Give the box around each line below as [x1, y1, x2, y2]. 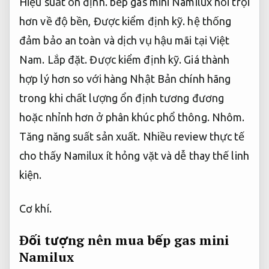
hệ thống [185, 15, 232, 28]
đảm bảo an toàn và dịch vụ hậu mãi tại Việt [19, 34, 230, 47]
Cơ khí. [19, 202, 52, 214]
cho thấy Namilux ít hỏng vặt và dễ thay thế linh [19, 150, 249, 162]
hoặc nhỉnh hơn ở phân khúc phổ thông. [19, 111, 212, 124]
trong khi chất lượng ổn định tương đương [19, 92, 225, 104]
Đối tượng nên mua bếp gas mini [19, 231, 229, 249]
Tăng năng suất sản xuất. [19, 130, 141, 143]
